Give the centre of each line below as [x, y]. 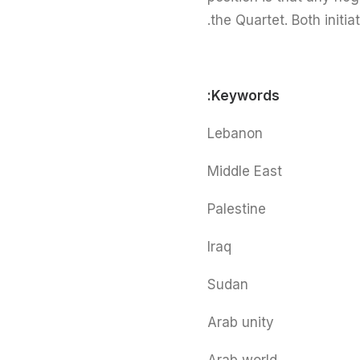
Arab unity [241, 322]
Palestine [237, 209]
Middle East [245, 171]
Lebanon [235, 133]
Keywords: [245, 96]
